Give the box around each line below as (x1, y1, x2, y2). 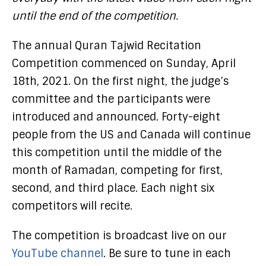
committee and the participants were (12, 91, 210, 106)
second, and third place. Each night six (12, 180, 214, 195)
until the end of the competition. (12, 8, 178, 23)
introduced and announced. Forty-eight (12, 109, 220, 124)
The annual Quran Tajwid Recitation (12, 38, 201, 53)
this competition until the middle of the (12, 145, 221, 160)
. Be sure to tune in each (103, 246, 231, 261)
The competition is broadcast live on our (12, 228, 227, 243)
